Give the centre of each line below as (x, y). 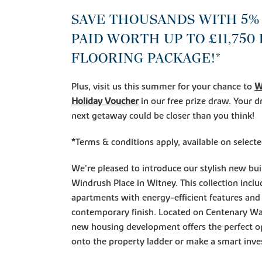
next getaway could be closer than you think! (163, 116)
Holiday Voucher (105, 101)
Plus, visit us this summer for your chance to (163, 86)
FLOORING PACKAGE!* (146, 58)
